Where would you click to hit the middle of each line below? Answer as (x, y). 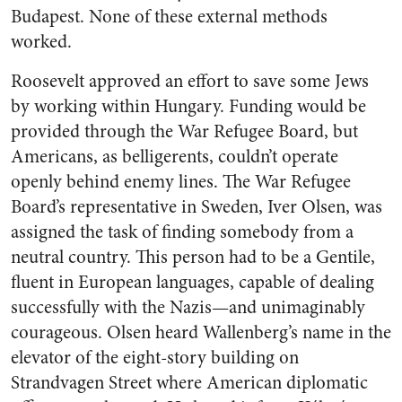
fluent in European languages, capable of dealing (192, 282)
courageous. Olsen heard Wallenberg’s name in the (201, 332)
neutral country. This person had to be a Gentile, (193, 257)
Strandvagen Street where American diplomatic (189, 383)
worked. (41, 42)
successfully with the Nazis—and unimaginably (188, 307)
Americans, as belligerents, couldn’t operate (175, 157)
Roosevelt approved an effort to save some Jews (190, 81)
